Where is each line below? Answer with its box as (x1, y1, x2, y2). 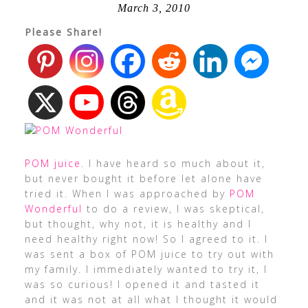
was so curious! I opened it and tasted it (24, 278, 260, 291)
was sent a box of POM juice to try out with (24, 247, 274, 261)
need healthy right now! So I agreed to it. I (24, 232, 268, 245)
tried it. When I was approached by (24, 187, 230, 200)
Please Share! (24, 25, 102, 38)
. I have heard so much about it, (80, 157, 265, 170)
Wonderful (24, 202, 82, 215)
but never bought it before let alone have (24, 172, 263, 185)
